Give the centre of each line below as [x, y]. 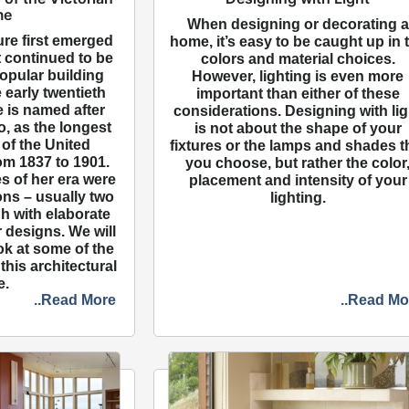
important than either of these [298, 94]
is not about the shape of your [298, 129]
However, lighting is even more [298, 77]
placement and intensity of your [298, 181]
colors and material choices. [298, 59]
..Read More [75, 300]
